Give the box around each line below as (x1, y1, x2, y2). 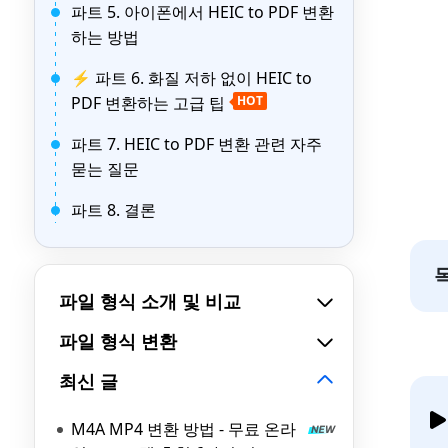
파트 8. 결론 (71, 199, 156, 221)
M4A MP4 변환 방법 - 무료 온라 (71, 418, 296, 440)
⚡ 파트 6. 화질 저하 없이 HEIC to (71, 67, 312, 89)
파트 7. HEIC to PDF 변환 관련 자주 (71, 133, 322, 155)
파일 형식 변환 (59, 329, 177, 353)
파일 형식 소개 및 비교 (59, 289, 241, 313)
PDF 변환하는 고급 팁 (71, 92, 225, 114)
